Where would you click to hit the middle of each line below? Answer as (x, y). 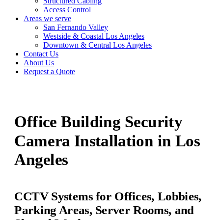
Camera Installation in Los (107, 140)
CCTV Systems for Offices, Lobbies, (108, 196)
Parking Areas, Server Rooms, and (104, 210)
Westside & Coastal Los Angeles (94, 36)
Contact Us (41, 54)
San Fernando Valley (76, 27)
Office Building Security (98, 122)
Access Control (67, 10)
